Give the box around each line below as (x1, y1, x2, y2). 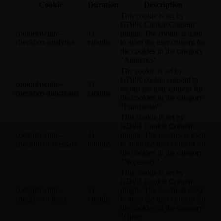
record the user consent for (120, 84, 203, 93)
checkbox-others (15, 194, 67, 203)
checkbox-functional (15, 88, 79, 97)
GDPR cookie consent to (120, 75, 198, 84)
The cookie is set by (120, 66, 183, 75)
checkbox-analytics (15, 37, 75, 46)
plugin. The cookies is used (120, 130, 205, 139)
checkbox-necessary (15, 139, 78, 148)
